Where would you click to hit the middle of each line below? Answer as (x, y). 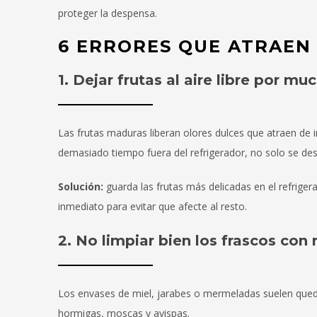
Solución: (81, 187)
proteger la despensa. (108, 13)
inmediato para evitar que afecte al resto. (152, 207)
